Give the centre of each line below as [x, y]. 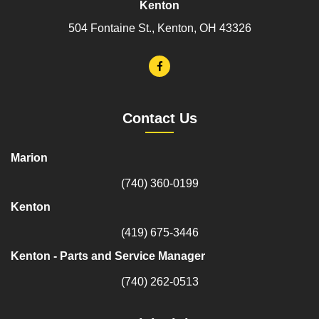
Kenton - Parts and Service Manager [108, 256]
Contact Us [159, 119]
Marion [29, 158]
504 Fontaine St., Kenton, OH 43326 [159, 28]
